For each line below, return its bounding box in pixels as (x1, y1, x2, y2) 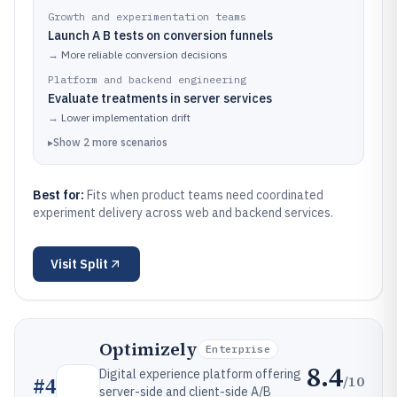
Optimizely (99, 337, 198, 362)
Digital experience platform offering (99, 366, 301, 382)
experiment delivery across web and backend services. (33, 205, 333, 221)
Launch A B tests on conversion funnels (48, 27, 273, 43)
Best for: (33, 187, 87, 203)
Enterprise (206, 342, 270, 355)
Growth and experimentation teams (48, 10, 246, 23)
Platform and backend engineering (48, 73, 246, 86)
